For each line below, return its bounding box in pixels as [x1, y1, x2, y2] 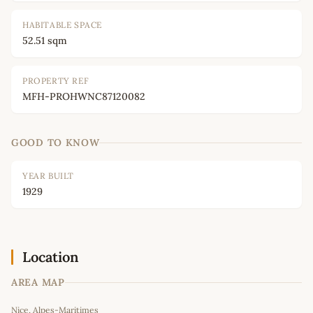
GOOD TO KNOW [11, 136, 100, 150]
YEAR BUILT [22, 170, 74, 182]
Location [22, 248, 79, 266]
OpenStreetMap [191, 289, 252, 301]
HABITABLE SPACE [22, 20, 102, 31]
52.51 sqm [22, 34, 67, 48]
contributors [252, 289, 298, 301]
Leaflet [149, 289, 177, 301]
